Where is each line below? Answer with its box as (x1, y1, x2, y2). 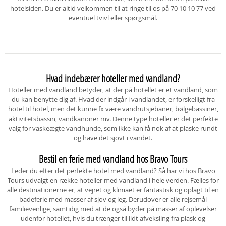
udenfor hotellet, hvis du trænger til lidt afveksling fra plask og (21, 214, 205, 223)
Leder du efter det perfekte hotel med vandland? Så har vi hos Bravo (11, 166, 215, 175)
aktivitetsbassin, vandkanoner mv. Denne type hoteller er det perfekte (8, 114, 218, 123)
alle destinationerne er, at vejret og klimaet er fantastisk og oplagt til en (7, 185, 219, 194)
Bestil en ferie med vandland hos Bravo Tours (39, 152, 187, 165)
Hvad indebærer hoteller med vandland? (46, 72, 180, 85)
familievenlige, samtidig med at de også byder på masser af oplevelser (9, 204, 217, 213)
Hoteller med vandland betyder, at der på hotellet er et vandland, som (8, 85, 218, 94)
